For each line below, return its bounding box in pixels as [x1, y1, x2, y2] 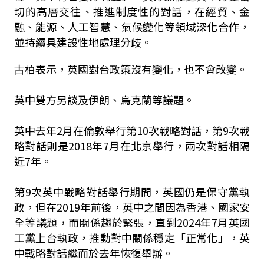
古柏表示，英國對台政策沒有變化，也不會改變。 [14, 61, 247, 77]
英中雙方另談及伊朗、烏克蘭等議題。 [14, 92, 194, 107]
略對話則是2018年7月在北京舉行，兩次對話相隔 [14, 138, 250, 153]
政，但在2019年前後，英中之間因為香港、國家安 [14, 199, 250, 214]
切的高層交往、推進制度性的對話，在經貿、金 [14, 4, 250, 19]
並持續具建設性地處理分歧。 [14, 34, 152, 49]
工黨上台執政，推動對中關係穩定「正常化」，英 [14, 230, 250, 245]
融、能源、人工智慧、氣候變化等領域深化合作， [14, 19, 250, 34]
